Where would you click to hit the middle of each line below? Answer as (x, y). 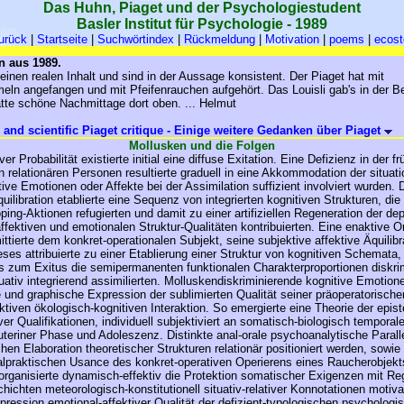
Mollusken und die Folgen (202, 146)
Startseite (62, 39)
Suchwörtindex (135, 39)
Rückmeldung (219, 39)
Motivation (292, 39)
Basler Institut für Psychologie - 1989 (202, 24)
